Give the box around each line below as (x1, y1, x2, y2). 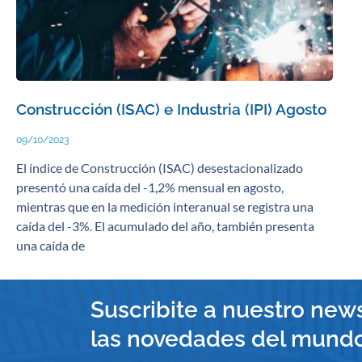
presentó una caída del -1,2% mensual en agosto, (16, 179, 284, 195)
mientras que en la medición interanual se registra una (16, 198, 314, 214)
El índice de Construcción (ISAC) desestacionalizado (16, 159, 303, 175)
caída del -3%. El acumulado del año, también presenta (16, 217, 314, 234)
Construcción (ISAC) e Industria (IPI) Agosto (16, 99, 326, 119)
